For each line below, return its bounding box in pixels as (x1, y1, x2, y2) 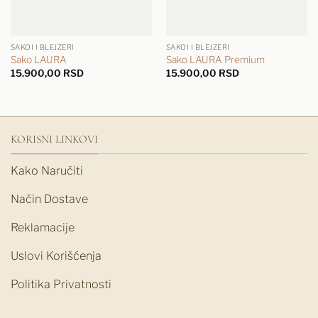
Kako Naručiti (11, 163, 83, 177)
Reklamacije (11, 220, 75, 234)
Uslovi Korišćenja (11, 248, 102, 263)
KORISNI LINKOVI (11, 133, 98, 146)
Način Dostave (11, 192, 88, 206)
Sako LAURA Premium (165, 54, 265, 66)
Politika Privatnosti (11, 277, 111, 291)
